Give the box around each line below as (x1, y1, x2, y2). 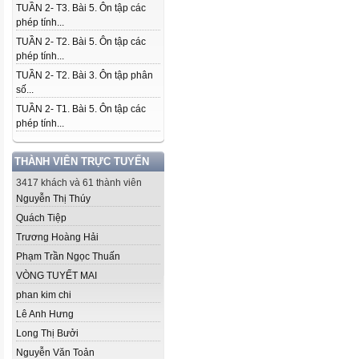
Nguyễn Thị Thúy (16, 193, 91, 204)
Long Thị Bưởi (16, 328, 79, 339)
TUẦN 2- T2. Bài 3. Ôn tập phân (16, 70, 153, 81)
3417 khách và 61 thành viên (16, 177, 142, 188)
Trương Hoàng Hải (16, 232, 99, 243)
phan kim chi (16, 289, 71, 301)
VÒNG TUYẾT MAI (16, 270, 97, 281)
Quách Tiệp (16, 212, 67, 224)
